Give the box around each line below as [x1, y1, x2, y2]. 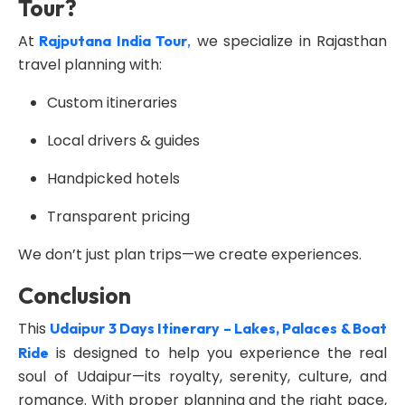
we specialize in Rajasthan [191, 31, 388, 52]
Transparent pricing [47, 206, 190, 227]
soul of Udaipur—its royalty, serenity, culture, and [18, 366, 387, 387]
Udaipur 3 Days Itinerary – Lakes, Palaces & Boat [50, 319, 388, 337]
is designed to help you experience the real [49, 343, 387, 363]
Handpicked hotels [47, 168, 180, 189]
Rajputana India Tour [39, 32, 188, 50]
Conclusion [18, 281, 131, 310]
